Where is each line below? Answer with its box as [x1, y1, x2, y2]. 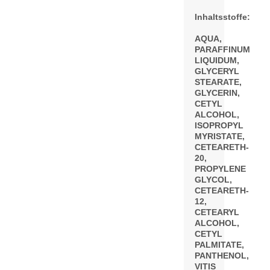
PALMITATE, [195, 240, 244, 250]
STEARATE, [195, 77, 242, 87]
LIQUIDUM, [195, 55, 239, 65]
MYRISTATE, [195, 131, 245, 141]
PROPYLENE [195, 164, 246, 174]
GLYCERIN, [195, 88, 240, 98]
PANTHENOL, [195, 251, 249, 260]
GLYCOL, [195, 175, 232, 184]
